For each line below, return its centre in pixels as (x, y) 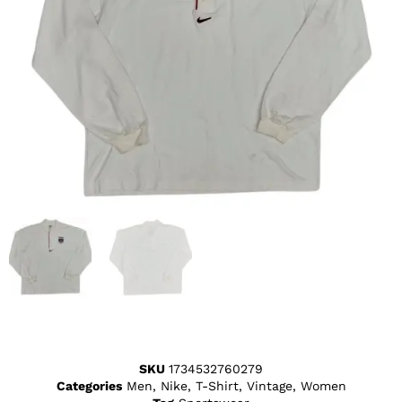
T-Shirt (217, 386)
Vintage (269, 386)
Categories (89, 386)
